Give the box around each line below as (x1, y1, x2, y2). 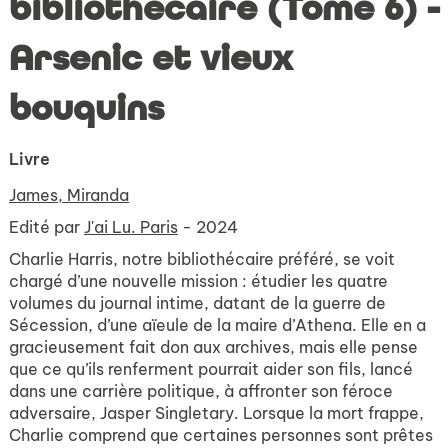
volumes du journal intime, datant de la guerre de (9, 293, 386, 313)
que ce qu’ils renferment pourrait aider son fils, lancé (9, 359, 413, 379)
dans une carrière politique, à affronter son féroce (9, 381, 393, 401)
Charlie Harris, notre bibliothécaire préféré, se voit (9, 249, 395, 269)
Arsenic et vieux (9, 37, 293, 81)
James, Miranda (9, 185, 129, 205)
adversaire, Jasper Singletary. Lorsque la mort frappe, (9, 403, 424, 423)
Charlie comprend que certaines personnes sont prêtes (9, 425, 433, 445)
